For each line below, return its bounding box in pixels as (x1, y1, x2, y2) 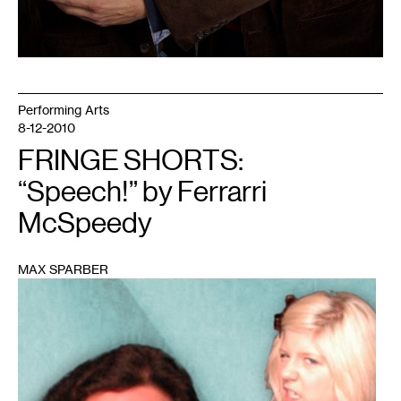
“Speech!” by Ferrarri (18, 175, 267, 208)
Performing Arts (18, 102, 109, 117)
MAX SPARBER (18, 261, 108, 277)
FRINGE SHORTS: (18, 144, 243, 176)
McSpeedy (18, 207, 152, 239)
